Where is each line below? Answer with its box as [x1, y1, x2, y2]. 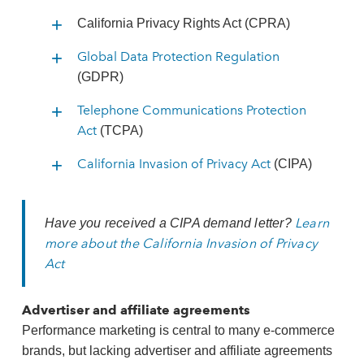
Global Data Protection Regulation [76, 49, 279, 64]
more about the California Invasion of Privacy [44, 236, 318, 251]
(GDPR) [76, 70, 123, 84]
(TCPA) [96, 123, 143, 137]
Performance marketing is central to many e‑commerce [21, 323, 335, 337]
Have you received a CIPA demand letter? [44, 216, 295, 230]
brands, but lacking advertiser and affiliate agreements [21, 344, 332, 357]
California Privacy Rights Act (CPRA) [76, 16, 290, 30]
